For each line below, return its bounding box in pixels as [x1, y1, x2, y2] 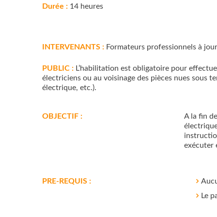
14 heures [68, 2, 103, 10]
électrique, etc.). [42, 84, 96, 92]
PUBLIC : [42, 64, 74, 72]
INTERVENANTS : [42, 43, 104, 51]
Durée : [42, 2, 68, 10]
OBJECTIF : [42, 112, 82, 120]
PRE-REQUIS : [42, 177, 91, 185]
